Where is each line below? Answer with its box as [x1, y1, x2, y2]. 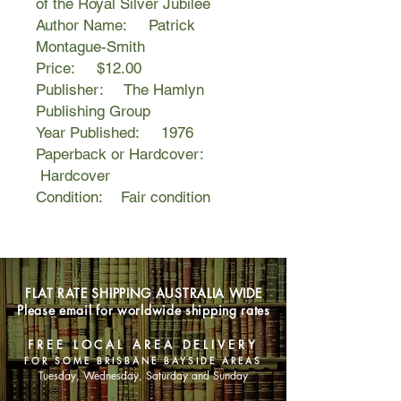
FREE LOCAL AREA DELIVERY [28, 337, 259, 353]
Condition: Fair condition [36, 188, 210, 206]
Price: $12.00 [36, 59, 141, 77]
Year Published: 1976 [36, 124, 193, 141]
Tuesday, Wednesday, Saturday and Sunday [38, 368, 248, 383]
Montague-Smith [36, 38, 145, 55]
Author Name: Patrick [36, 16, 195, 34]
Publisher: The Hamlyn [36, 81, 204, 98]
